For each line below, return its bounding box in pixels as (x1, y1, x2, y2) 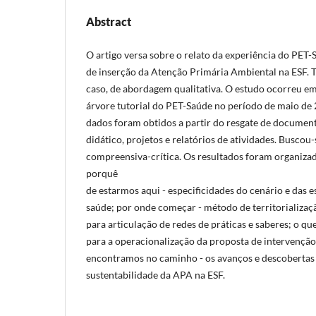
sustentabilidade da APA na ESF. (86, 268, 225, 281)
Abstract (86, 14, 131, 28)
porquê (86, 166, 118, 179)
